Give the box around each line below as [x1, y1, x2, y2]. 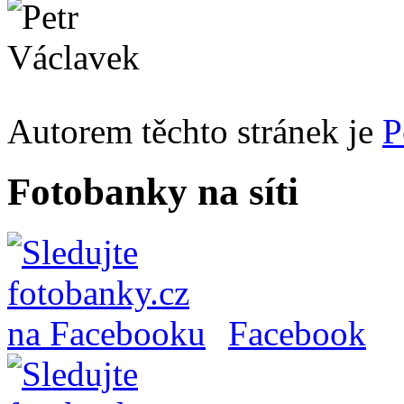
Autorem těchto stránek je [7, 112, 382, 151]
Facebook [228, 313, 366, 353]
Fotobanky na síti [7, 170, 298, 213]
